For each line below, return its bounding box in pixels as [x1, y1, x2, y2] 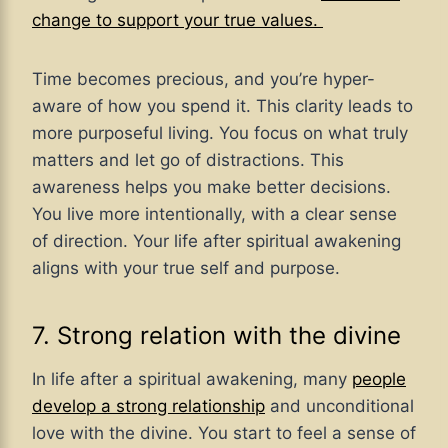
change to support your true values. [32, 9, 323, 30]
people [352, 368, 406, 389]
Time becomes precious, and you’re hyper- [32, 68, 375, 89]
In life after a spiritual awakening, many [32, 368, 352, 389]
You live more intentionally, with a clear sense [32, 203, 397, 224]
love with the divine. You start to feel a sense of [32, 422, 416, 443]
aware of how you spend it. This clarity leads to [32, 95, 413, 116]
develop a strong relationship [32, 395, 265, 416]
